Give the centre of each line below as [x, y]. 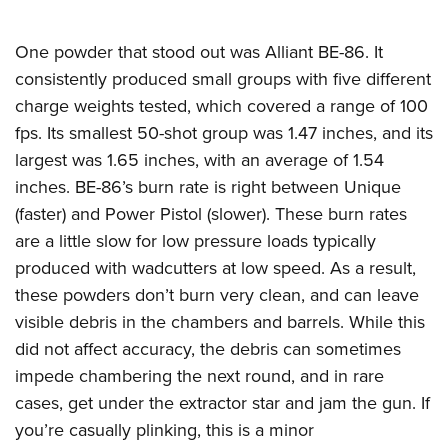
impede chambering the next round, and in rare [199, 375]
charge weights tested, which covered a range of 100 [221, 105]
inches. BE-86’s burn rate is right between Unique [208, 186]
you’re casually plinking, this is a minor [164, 429]
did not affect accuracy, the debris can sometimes [208, 348]
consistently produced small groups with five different [223, 78]
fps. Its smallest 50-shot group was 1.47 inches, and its [224, 132]
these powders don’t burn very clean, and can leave [217, 294]
